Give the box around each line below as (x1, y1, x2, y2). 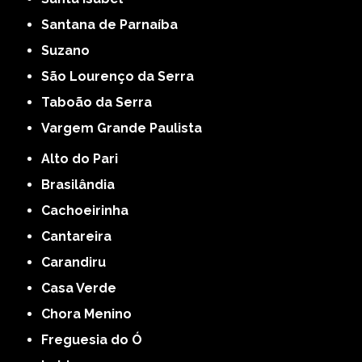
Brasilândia (50, 177, 116, 193)
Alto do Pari (50, 151, 119, 167)
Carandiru (50, 255, 107, 271)
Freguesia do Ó (48, 332, 143, 348)
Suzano (49, 43, 90, 59)
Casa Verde (50, 280, 117, 297)
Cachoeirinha (50, 203, 129, 219)
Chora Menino (50, 306, 133, 322)
